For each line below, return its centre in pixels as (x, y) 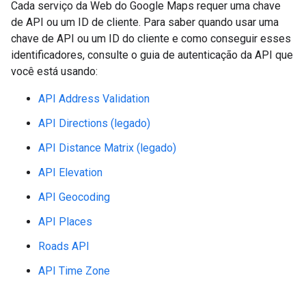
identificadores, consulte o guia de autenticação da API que (152, 55)
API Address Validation (94, 99)
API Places (65, 222)
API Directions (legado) (94, 123)
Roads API (64, 246)
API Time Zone (74, 271)
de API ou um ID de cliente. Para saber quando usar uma (145, 22)
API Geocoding (74, 197)
